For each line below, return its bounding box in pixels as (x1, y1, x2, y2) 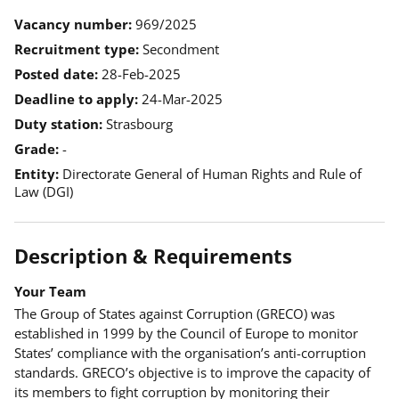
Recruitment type (14, 40, 139, 58)
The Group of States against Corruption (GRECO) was (14, 305, 335, 322)
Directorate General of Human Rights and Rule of (62, 165, 362, 183)
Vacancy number (14, 15, 132, 33)
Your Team (14, 282, 86, 300)
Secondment (142, 40, 219, 58)
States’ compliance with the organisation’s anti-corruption (14, 344, 366, 362)
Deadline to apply (14, 90, 138, 108)
